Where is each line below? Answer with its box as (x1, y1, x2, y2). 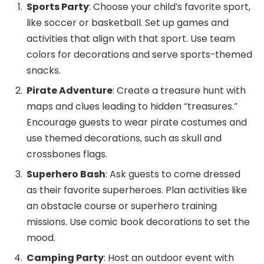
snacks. (27, 64, 61, 78)
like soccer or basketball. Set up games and (27, 16, 229, 30)
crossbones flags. (27, 147, 107, 161)
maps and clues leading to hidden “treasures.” (27, 100, 237, 114)
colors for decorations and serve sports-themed (27, 48, 252, 62)
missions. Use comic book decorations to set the (27, 215, 250, 229)
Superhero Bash (27, 167, 105, 181)
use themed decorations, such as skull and (27, 131, 222, 146)
